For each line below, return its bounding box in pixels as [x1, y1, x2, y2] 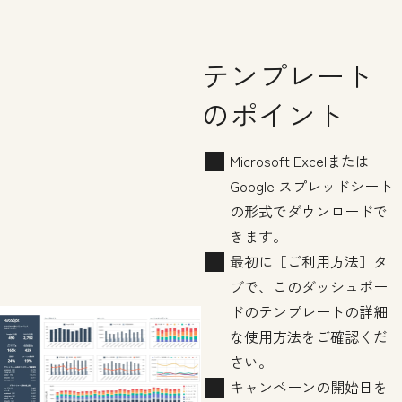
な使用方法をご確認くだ [229, 325, 388, 347]
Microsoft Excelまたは [229, 149, 370, 171]
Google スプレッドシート [229, 174, 393, 197]
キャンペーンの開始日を [229, 375, 388, 398]
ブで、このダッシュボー [229, 275, 388, 297]
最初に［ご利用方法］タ [229, 249, 388, 272]
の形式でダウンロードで [229, 199, 388, 222]
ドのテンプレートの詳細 [229, 300, 388, 322]
